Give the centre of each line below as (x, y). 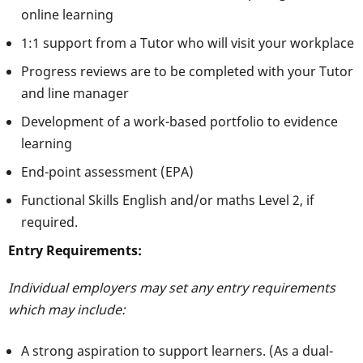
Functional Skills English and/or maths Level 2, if (168, 201)
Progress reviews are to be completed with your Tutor (187, 72)
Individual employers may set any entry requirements (172, 288)
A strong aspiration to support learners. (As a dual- (177, 350)
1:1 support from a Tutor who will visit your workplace (188, 43)
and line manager (75, 94)
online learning (67, 15)
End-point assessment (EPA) (107, 172)
